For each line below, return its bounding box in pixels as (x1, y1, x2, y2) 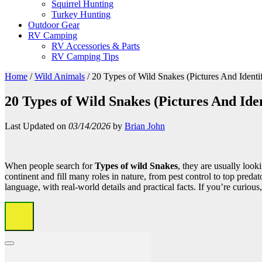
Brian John (125, 120, 165, 131)
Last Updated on (5, 120, 68, 131)
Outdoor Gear (28, 20, 80, 30)
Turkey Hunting (51, 9, 111, 19)
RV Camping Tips (51, 51, 119, 61)
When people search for (5, 160, 95, 171)
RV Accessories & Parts (51, 41, 140, 51)
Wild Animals (35, 71, 85, 81)
